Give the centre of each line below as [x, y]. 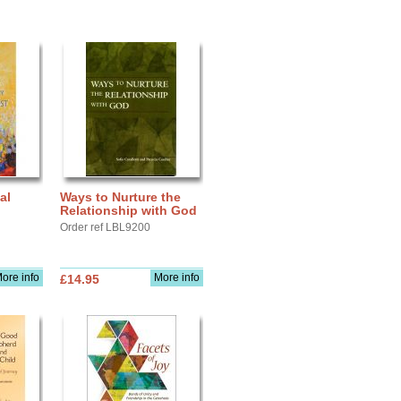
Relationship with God [128, 210]
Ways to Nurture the [120, 197]
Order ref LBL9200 [105, 227]
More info [177, 277]
